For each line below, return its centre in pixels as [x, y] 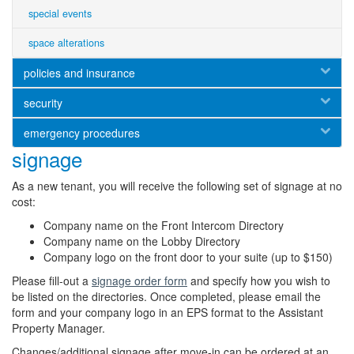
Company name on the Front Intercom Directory [164, 225]
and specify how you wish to [259, 281]
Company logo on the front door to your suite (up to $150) [188, 257]
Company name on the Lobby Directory [142, 241]
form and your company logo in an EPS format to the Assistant [168, 312]
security [43, 103]
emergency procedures [82, 133]
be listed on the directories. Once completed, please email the [166, 296]
